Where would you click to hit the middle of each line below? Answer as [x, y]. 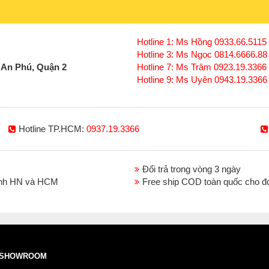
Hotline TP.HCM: [51, 129]
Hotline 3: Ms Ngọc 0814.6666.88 [201, 55]
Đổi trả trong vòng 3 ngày [192, 169]
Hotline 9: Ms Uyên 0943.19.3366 [202, 80]
